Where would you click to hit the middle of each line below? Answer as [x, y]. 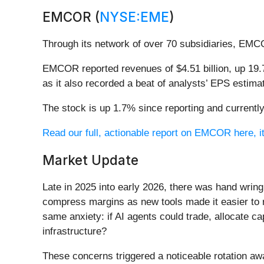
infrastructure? [75, 232]
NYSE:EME [134, 17]
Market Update [90, 160]
